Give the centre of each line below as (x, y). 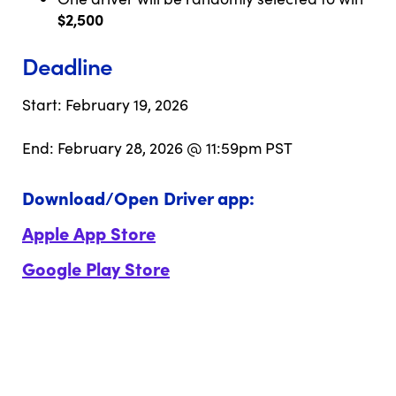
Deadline (67, 65)
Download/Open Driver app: (138, 197)
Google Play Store (96, 268)
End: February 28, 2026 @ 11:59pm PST (157, 147)
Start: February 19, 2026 (105, 104)
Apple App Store (89, 232)
